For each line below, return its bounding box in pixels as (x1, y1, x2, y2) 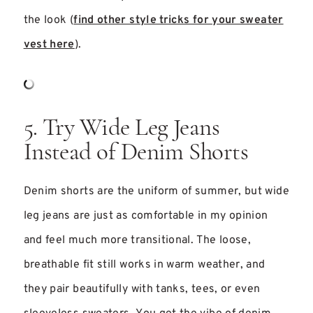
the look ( (23, 13, 74, 27)
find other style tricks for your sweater (73, 13, 284, 27)
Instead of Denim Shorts (23, 141, 249, 166)
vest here (23, 38, 75, 52)
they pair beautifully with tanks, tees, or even (23, 282, 261, 296)
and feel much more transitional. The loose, (23, 233, 252, 247)
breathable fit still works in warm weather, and (23, 258, 265, 272)
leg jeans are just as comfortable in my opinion (23, 209, 268, 223)
